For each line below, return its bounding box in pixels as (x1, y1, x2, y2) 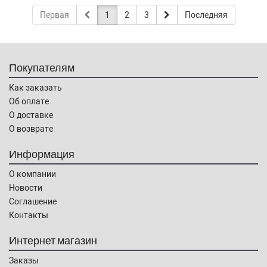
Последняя (184, 10, 228, 20)
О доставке (9, 110, 53, 120)
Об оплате (9, 97, 49, 106)
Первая (39, 10, 69, 20)
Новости (9, 183, 42, 193)
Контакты (9, 210, 48, 220)
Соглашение (9, 197, 57, 206)
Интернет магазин (9, 234, 97, 247)
